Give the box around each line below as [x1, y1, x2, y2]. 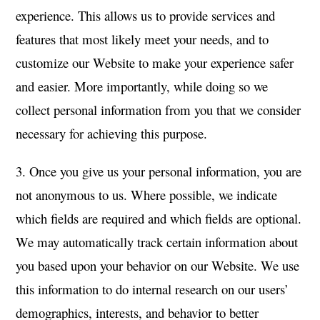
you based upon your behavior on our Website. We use [16, 256, 300, 274]
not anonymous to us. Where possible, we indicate [16, 186, 278, 204]
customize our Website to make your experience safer [16, 54, 294, 71]
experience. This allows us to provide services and [16, 6, 276, 24]
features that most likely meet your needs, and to [16, 30, 269, 48]
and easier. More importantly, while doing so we [16, 77, 269, 95]
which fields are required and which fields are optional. [16, 209, 302, 227]
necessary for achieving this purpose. [16, 124, 208, 142]
